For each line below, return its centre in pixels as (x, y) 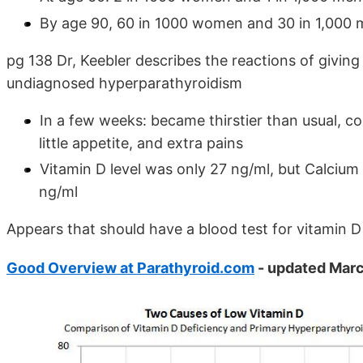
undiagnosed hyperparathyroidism (124, 83)
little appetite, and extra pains (141, 143)
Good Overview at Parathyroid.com (130, 268)
